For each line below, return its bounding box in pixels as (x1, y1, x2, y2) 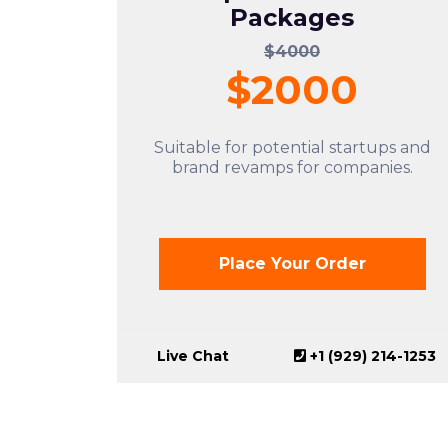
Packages (230, 3, 354, 32)
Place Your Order (218, 254, 366, 273)
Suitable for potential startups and (153, 138, 431, 157)
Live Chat (152, 347, 229, 365)
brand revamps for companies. (171, 158, 413, 177)
